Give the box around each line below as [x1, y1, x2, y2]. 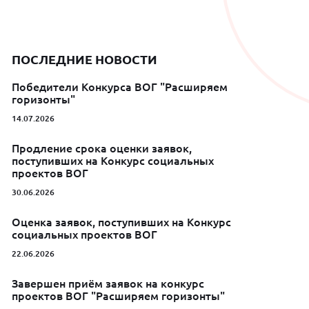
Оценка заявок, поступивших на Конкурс [12, 216, 232, 229]
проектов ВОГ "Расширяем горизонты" [12, 290, 226, 303]
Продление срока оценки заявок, [12, 142, 192, 155]
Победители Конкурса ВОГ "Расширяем [12, 81, 228, 94]
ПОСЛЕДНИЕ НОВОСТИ [12, 52, 158, 67]
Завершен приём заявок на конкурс [12, 277, 205, 290]
